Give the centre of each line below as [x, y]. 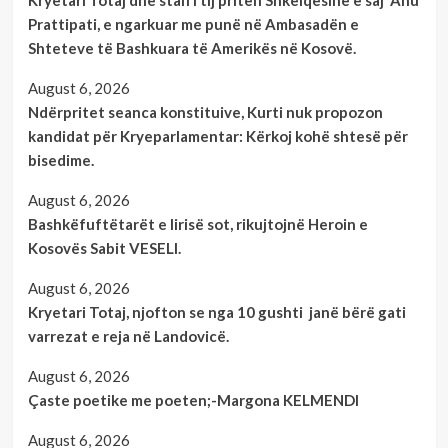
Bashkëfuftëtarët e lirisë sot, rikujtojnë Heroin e [197, 224]
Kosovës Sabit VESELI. [104, 248]
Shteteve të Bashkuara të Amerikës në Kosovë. [191, 48]
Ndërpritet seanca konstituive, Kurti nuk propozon [205, 112]
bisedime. [60, 160]
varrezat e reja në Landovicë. [128, 336]
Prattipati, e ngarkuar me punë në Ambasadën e [193, 24]
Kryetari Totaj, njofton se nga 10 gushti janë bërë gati [216, 312]
